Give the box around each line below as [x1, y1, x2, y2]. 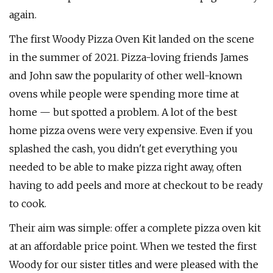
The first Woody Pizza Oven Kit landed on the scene [9, 33, 254, 45]
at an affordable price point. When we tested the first [9, 240, 257, 252]
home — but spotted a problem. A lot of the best [9, 106, 237, 118]
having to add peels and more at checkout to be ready [9, 179, 263, 191]
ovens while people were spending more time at [9, 88, 239, 100]
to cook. [9, 197, 46, 210]
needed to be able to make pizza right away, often [9, 161, 242, 173]
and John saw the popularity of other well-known [9, 69, 243, 82]
